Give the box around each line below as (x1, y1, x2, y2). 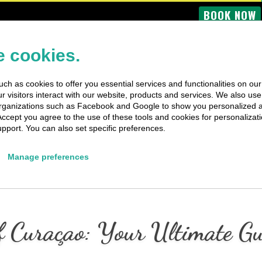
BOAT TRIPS (89, 35, 132, 49)
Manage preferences (8, 152, 89, 161)
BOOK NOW (203, 6, 256, 23)
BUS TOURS (29, 35, 72, 49)
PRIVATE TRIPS (149, 35, 202, 49)
